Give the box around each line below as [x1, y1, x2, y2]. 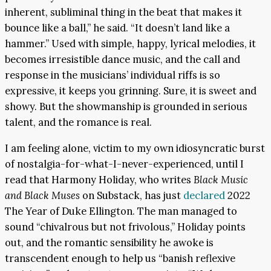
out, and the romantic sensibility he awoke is [5, 235, 214, 249]
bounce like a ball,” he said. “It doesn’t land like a [5, 21, 230, 35]
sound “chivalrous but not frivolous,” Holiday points [5, 220, 246, 233]
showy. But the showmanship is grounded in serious [5, 100, 247, 114]
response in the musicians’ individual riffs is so [5, 68, 220, 82]
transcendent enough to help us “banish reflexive [5, 251, 235, 265]
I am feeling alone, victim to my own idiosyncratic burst [5, 141, 265, 155]
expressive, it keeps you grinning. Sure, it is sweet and [5, 84, 256, 98]
